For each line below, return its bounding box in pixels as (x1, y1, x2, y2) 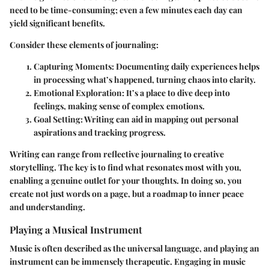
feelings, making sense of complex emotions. (34, 100, 205, 112)
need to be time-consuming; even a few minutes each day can (10, 4, 243, 16)
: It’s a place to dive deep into (122, 86, 230, 98)
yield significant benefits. (10, 17, 105, 29)
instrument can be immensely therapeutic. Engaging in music (10, 256, 246, 268)
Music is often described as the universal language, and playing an (10, 243, 259, 255)
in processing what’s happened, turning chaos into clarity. (34, 73, 256, 85)
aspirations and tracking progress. (34, 126, 166, 138)
